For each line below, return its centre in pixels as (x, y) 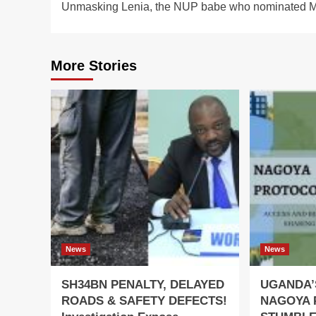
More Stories (94, 65)
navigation (113, 14)
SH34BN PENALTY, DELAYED (143, 284)
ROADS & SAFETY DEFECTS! (144, 300)
